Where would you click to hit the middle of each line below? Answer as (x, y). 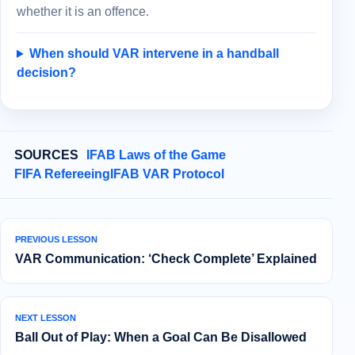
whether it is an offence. (83, 12)
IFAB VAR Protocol (167, 174)
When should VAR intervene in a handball (155, 54)
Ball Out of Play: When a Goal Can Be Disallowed (161, 338)
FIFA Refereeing (62, 174)
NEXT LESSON (46, 318)
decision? (46, 73)
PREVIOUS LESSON (56, 240)
